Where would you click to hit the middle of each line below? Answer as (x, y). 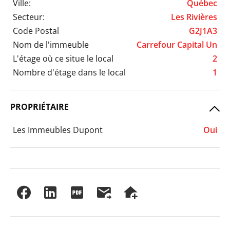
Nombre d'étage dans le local (69, 72)
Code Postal (36, 31)
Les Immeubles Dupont (58, 130)
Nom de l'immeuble (51, 44)
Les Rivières (194, 17)
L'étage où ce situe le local (63, 58)
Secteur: (29, 17)
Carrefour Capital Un (177, 44)
